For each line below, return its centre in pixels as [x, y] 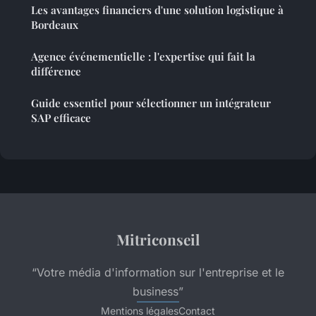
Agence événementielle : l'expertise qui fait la [143, 57]
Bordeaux [55, 25]
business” [158, 292]
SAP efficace [61, 118]
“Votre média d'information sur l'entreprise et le [158, 273]
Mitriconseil [158, 239]
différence [56, 72]
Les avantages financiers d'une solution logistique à [157, 10]
